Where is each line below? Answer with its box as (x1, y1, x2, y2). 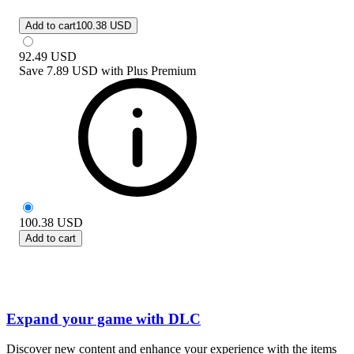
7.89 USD (47, 63, 98, 77)
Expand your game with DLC (6, 310, 201, 327)
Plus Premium (126, 63, 196, 77)
